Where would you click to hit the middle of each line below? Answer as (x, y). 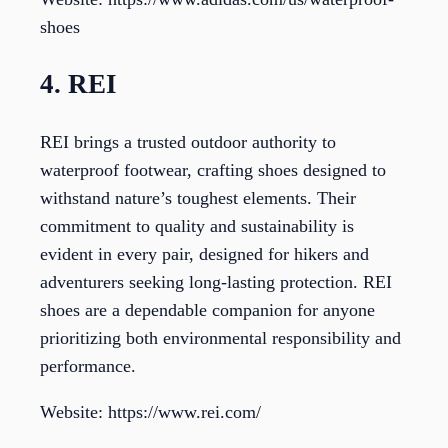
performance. (88, 366)
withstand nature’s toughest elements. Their (198, 198)
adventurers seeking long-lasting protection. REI (216, 282)
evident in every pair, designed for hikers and (204, 254)
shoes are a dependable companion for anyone (207, 310)
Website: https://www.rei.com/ (150, 412)
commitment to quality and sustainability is (197, 226)
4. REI (78, 83)
